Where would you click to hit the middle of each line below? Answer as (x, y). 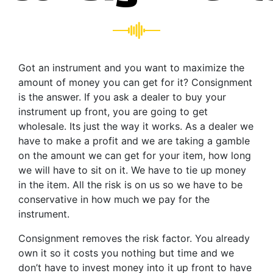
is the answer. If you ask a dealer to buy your (122, 97)
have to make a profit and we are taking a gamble (134, 140)
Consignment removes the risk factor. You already (134, 238)
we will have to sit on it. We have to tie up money (132, 170)
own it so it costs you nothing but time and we (126, 253)
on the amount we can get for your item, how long (135, 155)
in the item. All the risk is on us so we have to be (130, 184)
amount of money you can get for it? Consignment (135, 82)
